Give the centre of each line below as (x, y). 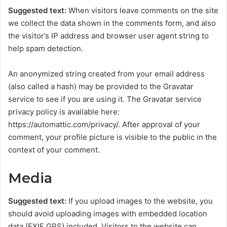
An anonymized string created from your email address (106, 74)
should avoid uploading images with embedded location (108, 213)
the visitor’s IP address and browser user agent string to (108, 36)
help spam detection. (46, 49)
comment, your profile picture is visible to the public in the (112, 137)
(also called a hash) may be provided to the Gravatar (101, 87)
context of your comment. (54, 150)
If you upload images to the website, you (141, 201)
